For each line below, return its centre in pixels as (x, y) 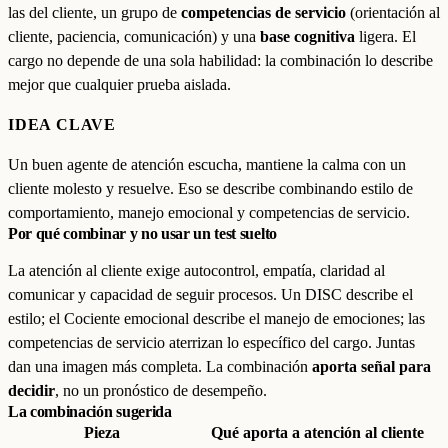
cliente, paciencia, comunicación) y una (134, 36)
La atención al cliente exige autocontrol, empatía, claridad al (196, 270)
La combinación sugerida (90, 411)
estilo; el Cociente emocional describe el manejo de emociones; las (216, 318)
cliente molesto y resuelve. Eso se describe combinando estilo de (210, 188)
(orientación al (393, 12)
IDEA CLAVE (62, 124)
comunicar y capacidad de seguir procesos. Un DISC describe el (210, 294)
